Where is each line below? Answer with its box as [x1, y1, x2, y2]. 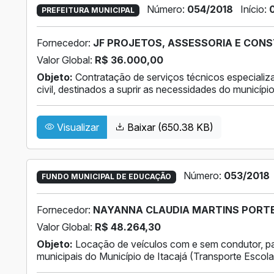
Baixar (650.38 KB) [125, 121, 213, 134]
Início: [240, 3, 269, 16]
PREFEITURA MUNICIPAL [41, 6, 135, 15]
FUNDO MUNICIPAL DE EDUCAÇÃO [41, 172, 171, 182]
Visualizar [54, 121, 99, 134]
